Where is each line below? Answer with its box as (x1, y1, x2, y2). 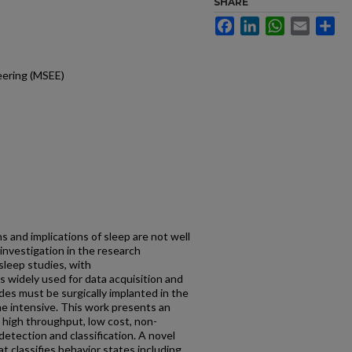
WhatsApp (284, 16, 335, 29)
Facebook (234, 16, 284, 29)
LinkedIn (259, 16, 302, 29)
